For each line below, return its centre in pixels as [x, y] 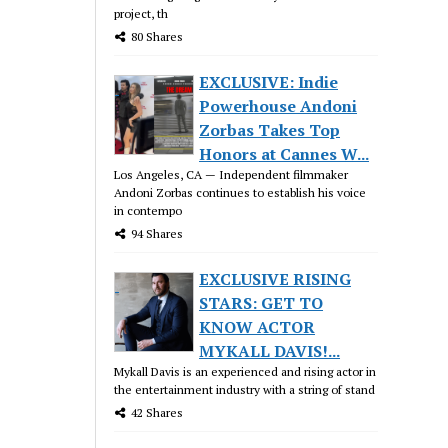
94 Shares [157, 233]
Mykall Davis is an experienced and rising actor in [245, 371]
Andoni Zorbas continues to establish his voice [240, 192]
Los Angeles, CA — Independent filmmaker [231, 174]
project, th [141, 13]
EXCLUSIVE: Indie [269, 81]
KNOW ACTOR [257, 326]
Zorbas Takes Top [270, 129]
